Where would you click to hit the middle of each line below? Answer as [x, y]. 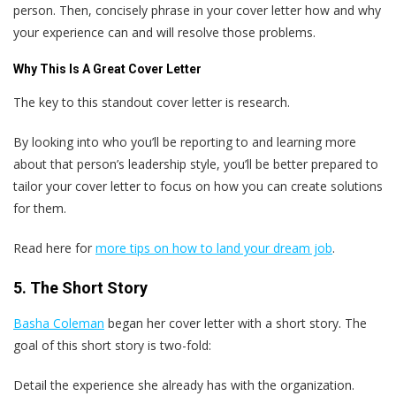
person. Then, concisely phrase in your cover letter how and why [197, 11]
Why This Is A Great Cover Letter [107, 69]
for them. [40, 209]
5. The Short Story [80, 288]
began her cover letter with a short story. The [236, 324]
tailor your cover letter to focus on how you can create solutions [198, 187]
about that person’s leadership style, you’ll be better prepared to [196, 164]
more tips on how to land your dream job [214, 248]
